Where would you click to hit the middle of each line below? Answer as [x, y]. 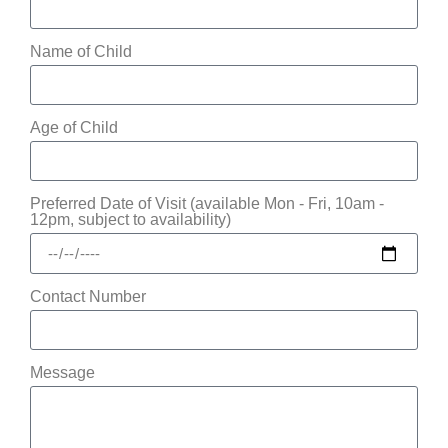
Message [62, 373]
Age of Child [74, 128]
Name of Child [81, 52]
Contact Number [88, 297]
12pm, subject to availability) [130, 220]
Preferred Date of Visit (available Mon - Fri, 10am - [207, 204]
